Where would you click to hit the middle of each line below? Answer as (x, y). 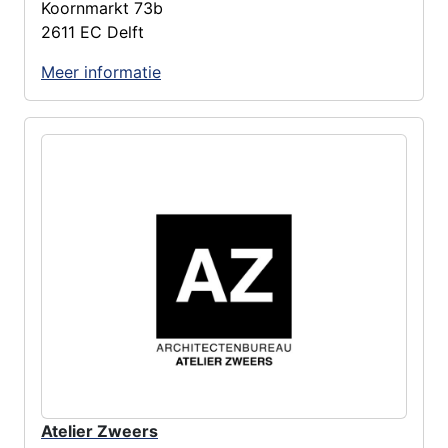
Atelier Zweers (99, 430)
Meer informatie (101, 71)
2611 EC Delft (92, 31)
